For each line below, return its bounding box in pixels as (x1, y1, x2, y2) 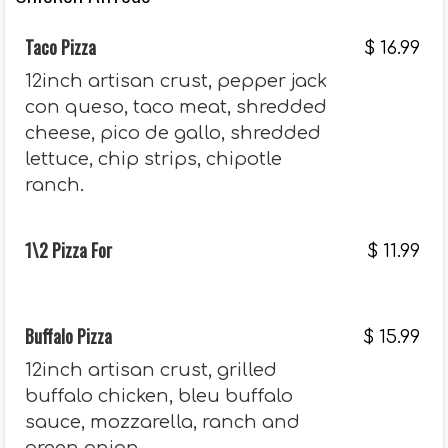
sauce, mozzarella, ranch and (25, 412, 300, 432)
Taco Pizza (25, 34, 96, 60)
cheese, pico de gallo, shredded (25, 123, 321, 143)
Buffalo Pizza (25, 323, 112, 349)
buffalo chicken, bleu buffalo (25, 386, 293, 406)
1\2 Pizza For (25, 237, 112, 263)
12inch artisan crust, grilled (25, 360, 277, 380)
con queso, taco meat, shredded (25, 97, 327, 117)
